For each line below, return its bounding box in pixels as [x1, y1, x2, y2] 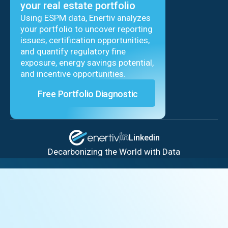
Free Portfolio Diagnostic [38, 88, 138, 99]
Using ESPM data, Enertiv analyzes [20, 13, 151, 23]
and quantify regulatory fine [20, 46, 126, 57]
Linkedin [128, 133, 160, 143]
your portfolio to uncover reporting [20, 24, 153, 35]
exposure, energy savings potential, [20, 58, 154, 68]
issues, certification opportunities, [20, 35, 150, 46]
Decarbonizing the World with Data [48, 146, 180, 157]
